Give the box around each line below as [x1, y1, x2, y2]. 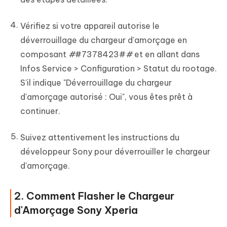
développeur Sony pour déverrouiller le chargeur [20, 146, 210, 157]
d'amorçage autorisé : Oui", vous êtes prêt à [20, 92, 193, 102]
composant [20, 49, 68, 60]
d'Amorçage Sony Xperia [14, 204, 138, 217]
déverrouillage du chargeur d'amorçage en [20, 35, 187, 46]
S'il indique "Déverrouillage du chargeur [20, 78, 172, 88]
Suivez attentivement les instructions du [20, 132, 179, 143]
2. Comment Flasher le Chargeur [14, 190, 174, 203]
